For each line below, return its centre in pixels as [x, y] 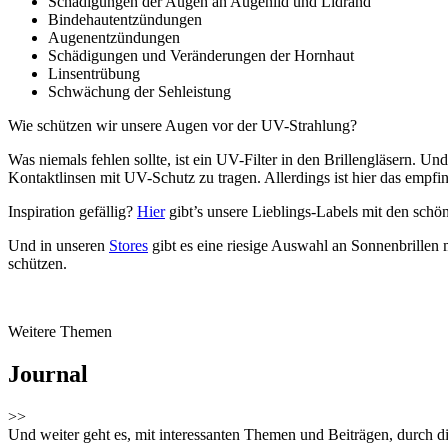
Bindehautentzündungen [125, 19]
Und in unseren [58, 245]
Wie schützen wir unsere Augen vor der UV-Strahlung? [182, 125]
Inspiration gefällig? [72, 211]
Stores [128, 245]
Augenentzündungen [114, 37]
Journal [48, 373]
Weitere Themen [60, 331]
